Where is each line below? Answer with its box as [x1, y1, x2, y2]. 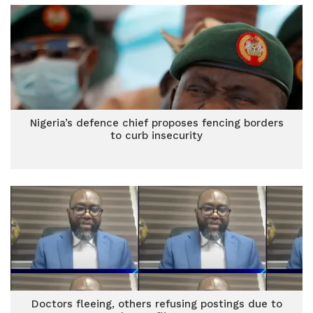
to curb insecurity [110, 129, 203, 142]
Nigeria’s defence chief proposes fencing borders [29, 117, 284, 129]
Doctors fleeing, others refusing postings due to [31, 298, 282, 310]
